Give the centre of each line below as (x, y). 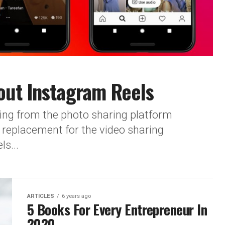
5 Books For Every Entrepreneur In (117, 209)
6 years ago (76, 196)
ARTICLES (41, 196)
